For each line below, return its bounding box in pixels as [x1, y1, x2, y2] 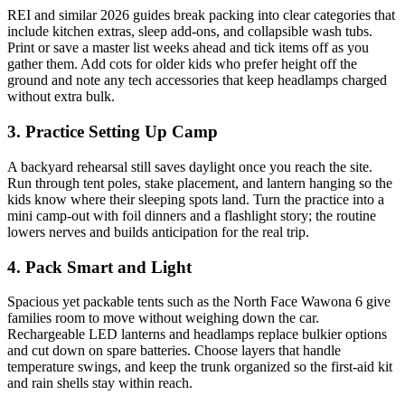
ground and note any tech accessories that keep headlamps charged [7, 72, 387, 89]
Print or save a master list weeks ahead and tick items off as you [7, 40, 369, 56]
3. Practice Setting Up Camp [7, 122, 218, 142]
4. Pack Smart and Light [7, 257, 192, 277]
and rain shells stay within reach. [7, 375, 193, 391]
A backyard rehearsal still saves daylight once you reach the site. [7, 158, 372, 174]
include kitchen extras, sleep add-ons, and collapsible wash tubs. [7, 24, 372, 40]
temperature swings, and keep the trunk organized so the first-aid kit [7, 359, 392, 375]
